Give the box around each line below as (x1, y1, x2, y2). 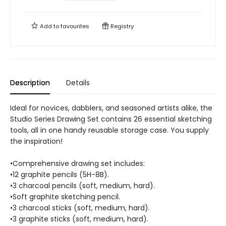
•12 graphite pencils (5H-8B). (10, 169, 109, 180)
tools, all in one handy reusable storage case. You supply (10, 125, 209, 135)
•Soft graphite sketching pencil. (10, 191, 120, 202)
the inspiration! (10, 136, 63, 146)
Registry (109, 22, 134, 30)
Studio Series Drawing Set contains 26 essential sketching (10, 114, 212, 124)
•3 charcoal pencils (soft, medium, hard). (10, 180, 155, 191)
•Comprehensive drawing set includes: (10, 158, 145, 168)
